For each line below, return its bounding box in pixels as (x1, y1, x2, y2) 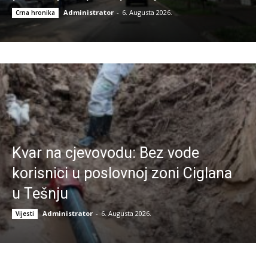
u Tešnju (12, 184, 68, 202)
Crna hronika (16, 8, 55, 17)
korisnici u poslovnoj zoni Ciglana (12, 164, 232, 182)
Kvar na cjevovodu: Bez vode (12, 144, 199, 162)
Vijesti (16, 209, 34, 218)
